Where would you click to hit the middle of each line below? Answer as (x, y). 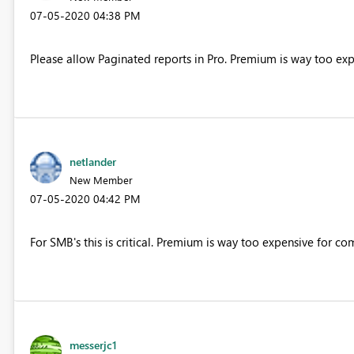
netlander (92, 161)
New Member (101, 179)
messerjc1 (93, 345)
